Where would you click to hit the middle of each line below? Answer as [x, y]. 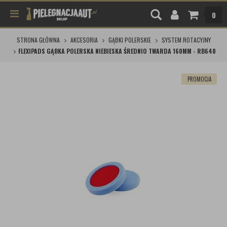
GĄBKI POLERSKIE [129, 40]
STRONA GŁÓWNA [38, 40]
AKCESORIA [84, 40]
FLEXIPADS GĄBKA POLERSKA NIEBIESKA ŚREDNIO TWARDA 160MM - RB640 [117, 51]
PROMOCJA [199, 79]
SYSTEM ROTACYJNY [186, 40]
